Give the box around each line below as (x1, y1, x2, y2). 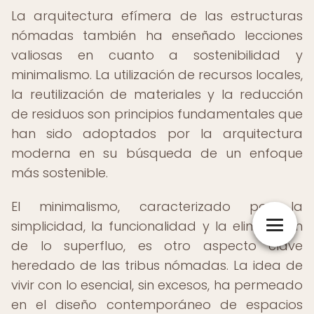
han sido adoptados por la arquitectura (11, 125, 303, 142)
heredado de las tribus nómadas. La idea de (11, 257, 303, 274)
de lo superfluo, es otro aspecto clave (11, 237, 303, 254)
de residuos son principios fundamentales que (11, 105, 303, 123)
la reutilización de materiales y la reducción (11, 86, 303, 103)
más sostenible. (11, 164, 108, 182)
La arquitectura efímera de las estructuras (11, 7, 303, 25)
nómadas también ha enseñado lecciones (11, 27, 303, 44)
